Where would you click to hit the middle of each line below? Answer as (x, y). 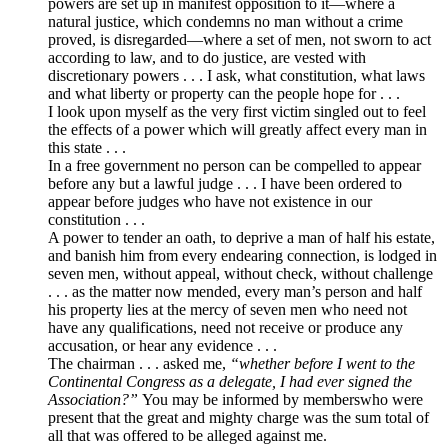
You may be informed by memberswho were (282, 399)
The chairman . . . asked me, (139, 363)
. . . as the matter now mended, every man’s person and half (235, 291)
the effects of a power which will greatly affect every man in (237, 129)
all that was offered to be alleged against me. (187, 435)
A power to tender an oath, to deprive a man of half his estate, (241, 237)
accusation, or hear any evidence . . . (162, 345)
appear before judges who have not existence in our (210, 201)
